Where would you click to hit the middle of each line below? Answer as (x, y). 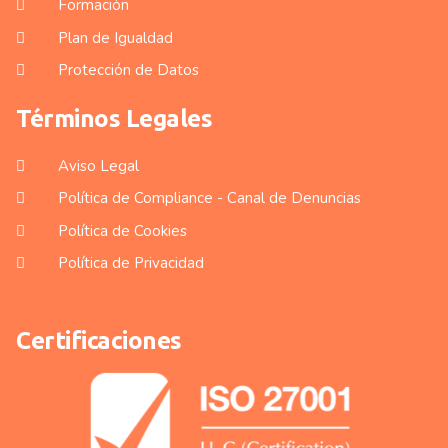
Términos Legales (114, 119)
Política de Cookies (122, 230)
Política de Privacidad (130, 263)
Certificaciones (99, 341)
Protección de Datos (128, 70)
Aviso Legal (98, 165)
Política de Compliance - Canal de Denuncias (209, 198)
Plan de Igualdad (115, 37)
